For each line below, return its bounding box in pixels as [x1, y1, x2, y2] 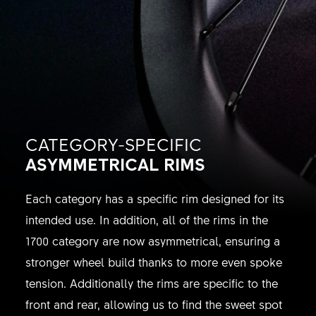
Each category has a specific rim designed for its [25, 190, 284, 207]
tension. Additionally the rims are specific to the [25, 275, 278, 291]
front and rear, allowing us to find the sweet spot [25, 296, 282, 312]
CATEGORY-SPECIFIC [25, 132, 202, 157]
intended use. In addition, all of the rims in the [25, 212, 268, 228]
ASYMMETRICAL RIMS [25, 152, 205, 176]
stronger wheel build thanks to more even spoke [25, 254, 282, 270]
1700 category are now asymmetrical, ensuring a [25, 233, 280, 249]
